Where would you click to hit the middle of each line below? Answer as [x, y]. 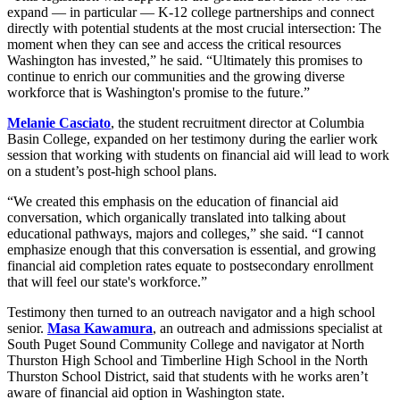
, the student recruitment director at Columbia [237, 123]
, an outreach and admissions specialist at [267, 329]
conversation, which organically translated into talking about [176, 218]
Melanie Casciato [59, 123]
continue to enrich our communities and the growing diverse [176, 77]
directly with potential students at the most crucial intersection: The [194, 29]
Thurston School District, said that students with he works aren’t [187, 377]
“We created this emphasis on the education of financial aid [173, 202]
